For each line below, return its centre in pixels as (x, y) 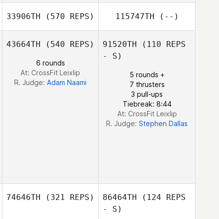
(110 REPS (161, 44)
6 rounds (50, 63)
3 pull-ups (147, 94)
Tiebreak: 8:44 (147, 104)
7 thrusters (147, 84)
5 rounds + (147, 75)
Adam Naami (67, 82)
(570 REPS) (67, 16)
